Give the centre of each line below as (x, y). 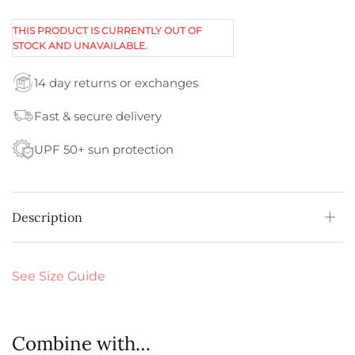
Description (47, 218)
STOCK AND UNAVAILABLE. (80, 46)
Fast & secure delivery (98, 116)
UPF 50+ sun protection (104, 149)
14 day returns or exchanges (116, 82)
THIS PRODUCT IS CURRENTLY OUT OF (108, 31)
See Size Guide (59, 277)
